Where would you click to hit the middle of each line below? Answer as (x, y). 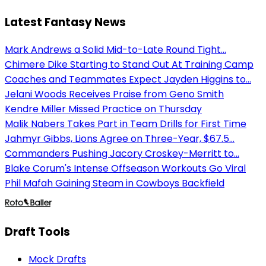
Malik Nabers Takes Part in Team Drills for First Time (126, 123)
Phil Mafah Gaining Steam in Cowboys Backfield (115, 183)
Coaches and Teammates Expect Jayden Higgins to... (128, 79)
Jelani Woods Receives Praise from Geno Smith (114, 94)
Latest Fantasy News (65, 22)
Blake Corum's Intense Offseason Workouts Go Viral (125, 168)
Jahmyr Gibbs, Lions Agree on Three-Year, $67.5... (120, 138)
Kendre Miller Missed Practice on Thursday (103, 109)
